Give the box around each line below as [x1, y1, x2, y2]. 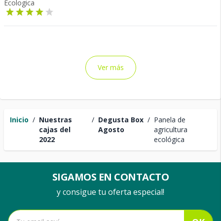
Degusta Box [98, 115, 144, 124]
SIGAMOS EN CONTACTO [52, 170, 169, 184]
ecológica [153, 135, 184, 144]
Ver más [97, 63, 124, 72]
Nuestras [39, 115, 72, 124]
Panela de [153, 115, 185, 124]
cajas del [39, 125, 71, 134]
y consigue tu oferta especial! [57, 186, 164, 197]
